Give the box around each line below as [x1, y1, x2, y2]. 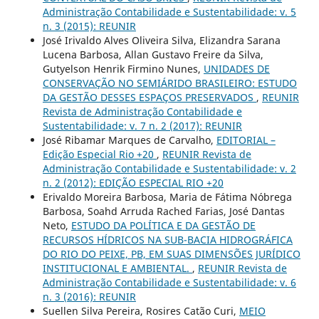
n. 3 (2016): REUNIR [42, 290, 136, 304]
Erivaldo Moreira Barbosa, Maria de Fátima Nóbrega [42, 190, 292, 204]
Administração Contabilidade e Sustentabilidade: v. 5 [42, 5, 296, 19]
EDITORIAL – [216, 133, 276, 147]
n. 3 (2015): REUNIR [42, 19, 136, 33]
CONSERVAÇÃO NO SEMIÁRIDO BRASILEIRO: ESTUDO [42, 76, 297, 90]
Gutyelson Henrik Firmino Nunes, [42, 62, 204, 76]
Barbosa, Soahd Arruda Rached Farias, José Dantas [42, 204, 285, 219]
